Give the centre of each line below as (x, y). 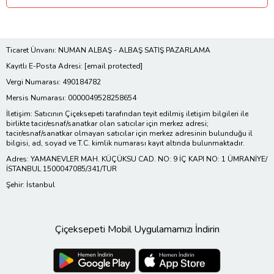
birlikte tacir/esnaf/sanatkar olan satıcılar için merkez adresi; (107, 124)
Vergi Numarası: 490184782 (54, 82)
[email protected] (113, 66)
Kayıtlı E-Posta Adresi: (45, 66)
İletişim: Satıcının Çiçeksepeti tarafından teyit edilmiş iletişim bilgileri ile (127, 114)
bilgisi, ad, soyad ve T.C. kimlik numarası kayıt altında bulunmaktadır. (125, 143)
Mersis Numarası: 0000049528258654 (71, 98)
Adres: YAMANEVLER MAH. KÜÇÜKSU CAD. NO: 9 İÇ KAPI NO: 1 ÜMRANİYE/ (137, 159)
